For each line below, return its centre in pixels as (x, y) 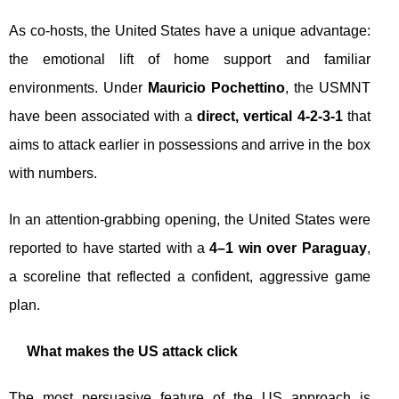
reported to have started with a (110, 248)
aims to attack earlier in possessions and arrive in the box (190, 145)
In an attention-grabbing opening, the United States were (190, 220)
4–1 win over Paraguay (288, 248)
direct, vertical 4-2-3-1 (270, 117)
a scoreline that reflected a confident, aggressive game (190, 277)
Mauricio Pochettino (216, 88)
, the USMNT (327, 88)
